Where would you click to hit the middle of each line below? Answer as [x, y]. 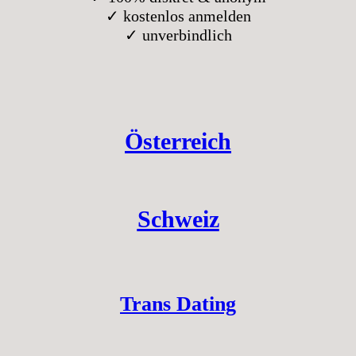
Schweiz [178, 219]
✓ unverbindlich [178, 35]
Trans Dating [178, 304]
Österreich [178, 141]
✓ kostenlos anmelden [178, 15]
